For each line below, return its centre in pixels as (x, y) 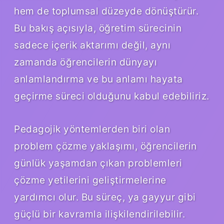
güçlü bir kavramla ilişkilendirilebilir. (99, 214)
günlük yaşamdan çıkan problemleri (98, 163)
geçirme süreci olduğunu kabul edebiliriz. (112, 96)
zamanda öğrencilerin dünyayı (85, 62)
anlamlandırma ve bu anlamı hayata (98, 79)
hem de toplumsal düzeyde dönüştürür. (106, 11)
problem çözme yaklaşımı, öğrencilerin (105, 146)
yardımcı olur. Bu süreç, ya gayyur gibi (105, 197)
